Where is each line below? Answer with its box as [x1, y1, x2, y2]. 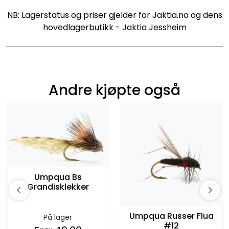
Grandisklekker [27, 181, 89, 193]
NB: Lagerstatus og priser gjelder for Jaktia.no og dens [7, 9, 222, 21]
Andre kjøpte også [49, 80, 180, 101]
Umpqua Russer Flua [129, 210, 214, 222]
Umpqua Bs [34, 171, 82, 184]
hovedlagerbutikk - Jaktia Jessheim [42, 21, 187, 34]
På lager [43, 212, 72, 223]
